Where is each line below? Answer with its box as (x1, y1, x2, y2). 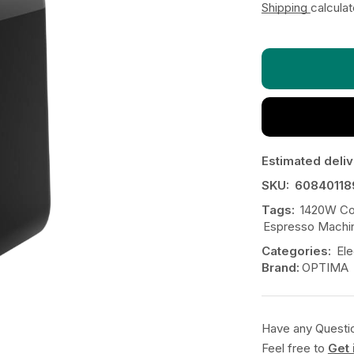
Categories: (261, 243, 331, 259)
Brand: (261, 260, 299, 276)
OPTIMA (301, 260, 348, 276)
